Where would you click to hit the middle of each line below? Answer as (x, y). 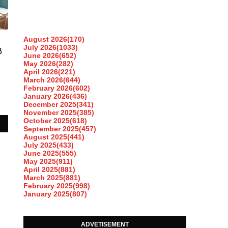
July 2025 (40, 145)
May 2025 (40, 161)
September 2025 (51, 129)
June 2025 (41, 153)
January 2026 (47, 96)
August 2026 (45, 39)
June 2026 (41, 55)
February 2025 (48, 186)
